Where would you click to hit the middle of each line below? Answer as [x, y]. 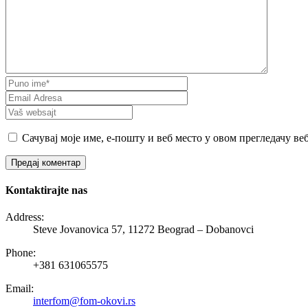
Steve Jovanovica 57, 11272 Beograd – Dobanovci [143, 230]
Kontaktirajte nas [46, 190]
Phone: [21, 253]
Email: [20, 289]
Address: [25, 217]
